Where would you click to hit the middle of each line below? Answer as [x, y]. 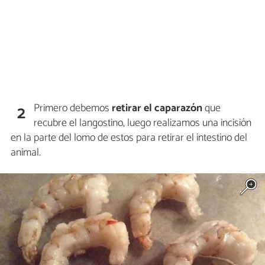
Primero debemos [73, 108]
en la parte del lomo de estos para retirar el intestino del [129, 138]
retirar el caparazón [157, 108]
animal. [26, 152]
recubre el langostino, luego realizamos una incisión [143, 123]
